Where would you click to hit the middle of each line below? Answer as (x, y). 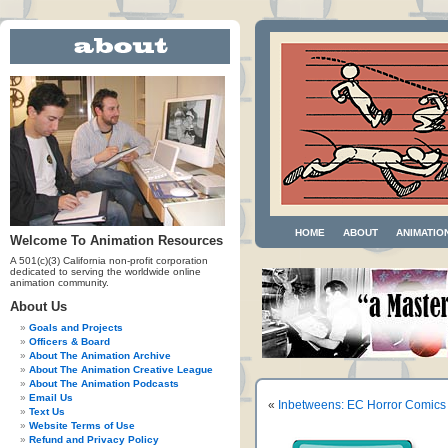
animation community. (59, 282)
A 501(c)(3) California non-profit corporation (109, 260)
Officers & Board (69, 341)
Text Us (47, 411)
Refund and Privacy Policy (94, 439)
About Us (38, 306)
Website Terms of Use (82, 425)
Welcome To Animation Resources (116, 240)
